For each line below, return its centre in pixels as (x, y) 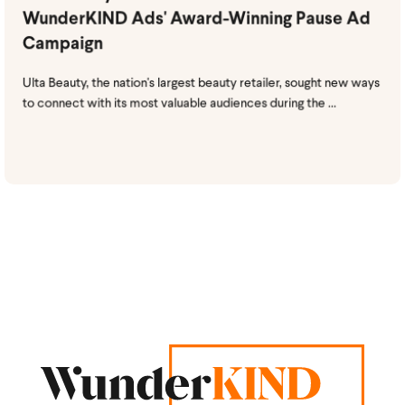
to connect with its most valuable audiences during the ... (179, 104)
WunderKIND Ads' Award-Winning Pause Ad (196, 20)
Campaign (62, 45)
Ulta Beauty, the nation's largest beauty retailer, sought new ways (201, 83)
